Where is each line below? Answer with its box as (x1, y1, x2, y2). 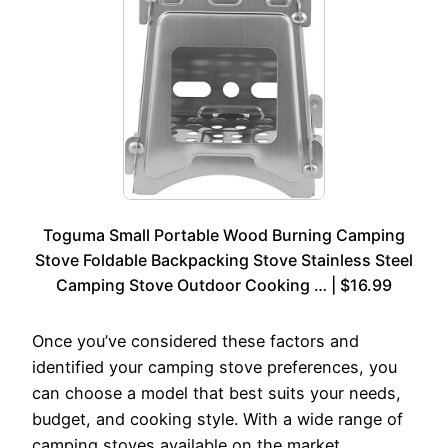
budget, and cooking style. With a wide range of (32, 409, 403, 430)
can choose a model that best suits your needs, (32, 383, 401, 404)
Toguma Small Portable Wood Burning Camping (43, 225, 405, 246)
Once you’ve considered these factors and (32, 331, 359, 352)
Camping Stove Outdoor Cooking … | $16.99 (56, 275, 392, 296)
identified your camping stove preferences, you (32, 357, 397, 378)
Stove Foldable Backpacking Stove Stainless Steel (35, 250, 413, 271)
